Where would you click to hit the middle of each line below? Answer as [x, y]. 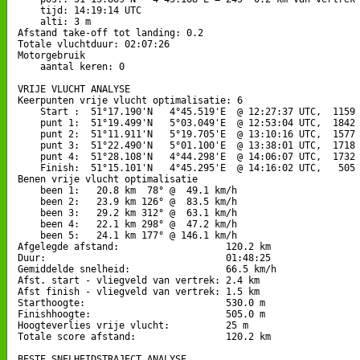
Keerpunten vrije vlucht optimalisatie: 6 [130, 100]
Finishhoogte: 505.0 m [141, 314]
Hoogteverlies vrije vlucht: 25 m [133, 325]
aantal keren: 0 [71, 66]
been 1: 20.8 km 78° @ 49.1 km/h [127, 190]
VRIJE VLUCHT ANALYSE [74, 89]
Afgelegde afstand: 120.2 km [144, 246]
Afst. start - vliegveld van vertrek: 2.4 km [139, 280]
